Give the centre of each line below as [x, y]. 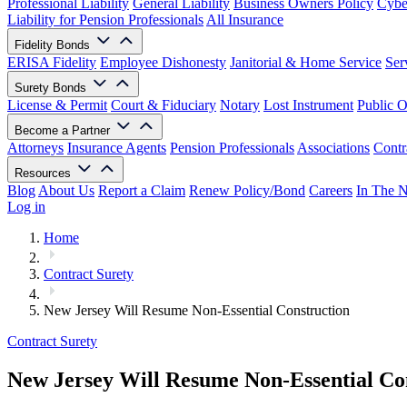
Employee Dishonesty [163, 62]
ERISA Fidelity [52, 62]
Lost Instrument [308, 105]
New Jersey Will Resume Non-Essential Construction [197, 310]
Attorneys [35, 148]
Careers [331, 190]
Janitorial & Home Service [306, 62]
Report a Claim [142, 190]
